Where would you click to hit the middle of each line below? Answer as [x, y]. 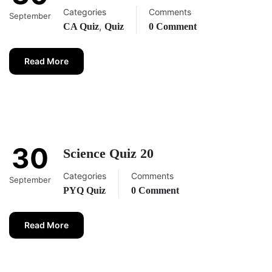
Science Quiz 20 [108, 154]
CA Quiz [81, 27]
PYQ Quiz [84, 191]
